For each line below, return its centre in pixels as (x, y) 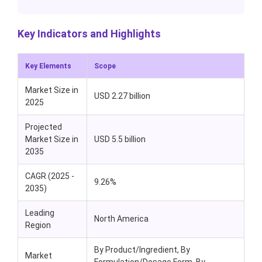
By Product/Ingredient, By (142, 250)
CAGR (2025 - (50, 176)
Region (39, 225)
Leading (40, 213)
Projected (44, 127)
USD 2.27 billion (122, 96)
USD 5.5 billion (120, 139)
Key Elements (52, 66)
